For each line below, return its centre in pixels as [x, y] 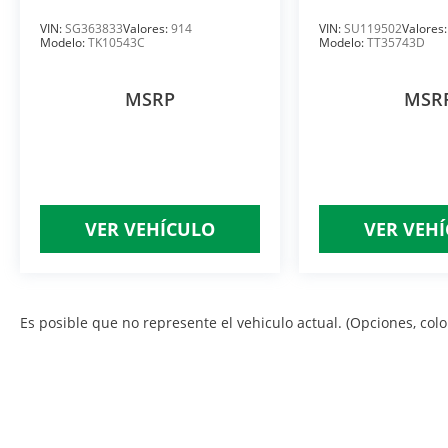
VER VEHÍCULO [150, 228]
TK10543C [116, 43]
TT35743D [396, 43]
